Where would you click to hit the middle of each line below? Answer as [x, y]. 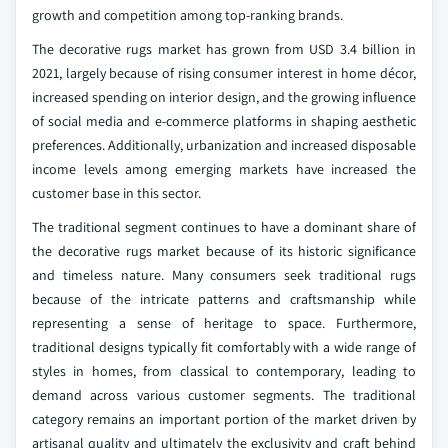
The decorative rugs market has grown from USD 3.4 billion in [224, 49]
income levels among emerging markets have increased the [224, 169]
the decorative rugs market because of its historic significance [224, 251]
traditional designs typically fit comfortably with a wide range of [224, 347]
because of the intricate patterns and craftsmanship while [224, 299]
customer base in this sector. [116, 193]
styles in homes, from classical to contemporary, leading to [224, 371]
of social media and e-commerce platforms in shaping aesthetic [224, 121]
